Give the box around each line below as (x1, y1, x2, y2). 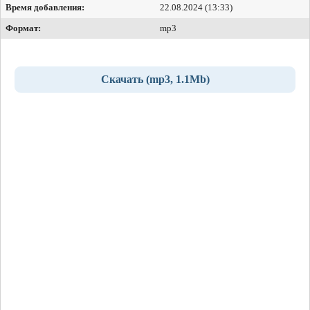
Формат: (6, 23, 41, 34)
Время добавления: (6, 2, 84, 13)
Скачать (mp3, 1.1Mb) (100, 73, 210, 86)
